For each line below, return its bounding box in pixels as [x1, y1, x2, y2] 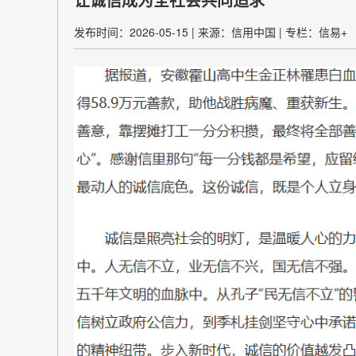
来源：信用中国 [198, 24, 276, 40]
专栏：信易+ [285, 24, 347, 40]
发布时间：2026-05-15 [74, 24, 188, 40]
